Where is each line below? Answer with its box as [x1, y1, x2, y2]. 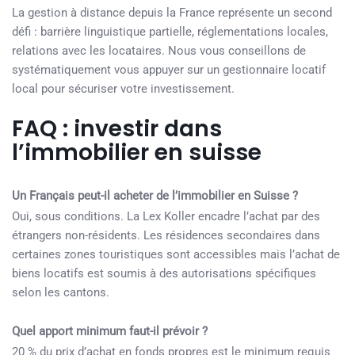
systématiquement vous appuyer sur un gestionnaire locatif [12, 63, 326, 77]
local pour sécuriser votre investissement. [12, 82, 235, 96]
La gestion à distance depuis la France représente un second [12, 6, 332, 20]
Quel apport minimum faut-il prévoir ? [12, 324, 208, 338]
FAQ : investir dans [12, 113, 222, 144]
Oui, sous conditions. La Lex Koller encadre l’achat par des [12, 209, 320, 223]
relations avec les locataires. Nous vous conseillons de [12, 44, 306, 58]
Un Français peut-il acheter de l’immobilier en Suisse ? [12, 189, 298, 203]
